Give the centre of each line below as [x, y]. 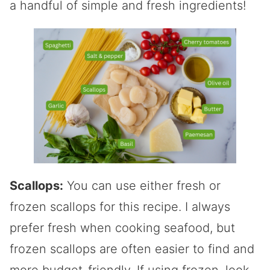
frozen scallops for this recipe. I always [120, 206]
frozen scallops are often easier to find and [132, 249]
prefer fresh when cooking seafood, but [122, 228]
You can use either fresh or [142, 185]
